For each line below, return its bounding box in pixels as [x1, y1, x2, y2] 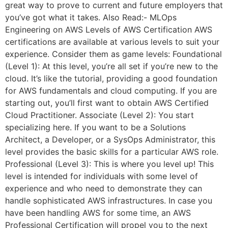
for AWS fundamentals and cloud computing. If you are [5, 85, 217, 96]
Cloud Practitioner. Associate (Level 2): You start [5, 110, 194, 121]
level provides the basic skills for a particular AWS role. [5, 147, 218, 157]
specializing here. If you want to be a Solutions [5, 122, 186, 133]
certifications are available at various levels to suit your [5, 37, 219, 47]
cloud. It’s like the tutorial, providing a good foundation [5, 73, 217, 84]
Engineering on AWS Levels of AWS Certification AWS [5, 24, 212, 35]
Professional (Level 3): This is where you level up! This [5, 159, 214, 169]
